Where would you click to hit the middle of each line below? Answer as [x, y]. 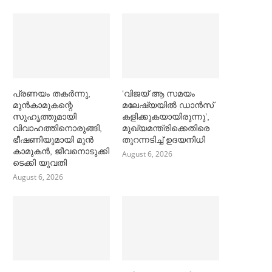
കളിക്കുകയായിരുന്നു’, [166, 116]
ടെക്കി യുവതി [40, 162]
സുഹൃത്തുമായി [45, 116]
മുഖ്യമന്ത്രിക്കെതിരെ [166, 128]
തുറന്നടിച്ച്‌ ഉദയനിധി [164, 139]
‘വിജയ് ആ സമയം [159, 93]
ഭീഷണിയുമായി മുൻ [53, 139]
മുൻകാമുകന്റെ [43, 105]
